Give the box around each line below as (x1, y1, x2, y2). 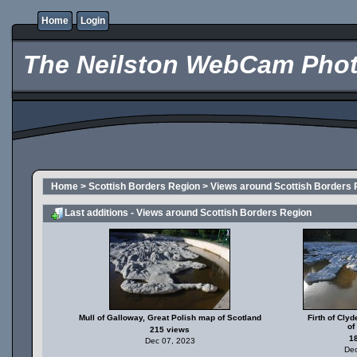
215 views (150, 325, 190, 334)
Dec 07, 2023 (144, 336, 195, 345)
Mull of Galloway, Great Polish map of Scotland (78, 313, 261, 322)
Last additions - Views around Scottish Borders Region (65, 207, 312, 219)
